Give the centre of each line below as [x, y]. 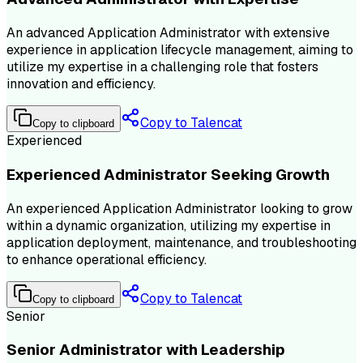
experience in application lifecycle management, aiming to [180, 50]
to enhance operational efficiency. [107, 259]
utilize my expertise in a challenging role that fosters [162, 67]
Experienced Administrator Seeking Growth [168, 174]
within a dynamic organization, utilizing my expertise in [169, 225]
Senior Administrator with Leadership [146, 350]
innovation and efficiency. [81, 84]
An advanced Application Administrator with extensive [168, 33]
